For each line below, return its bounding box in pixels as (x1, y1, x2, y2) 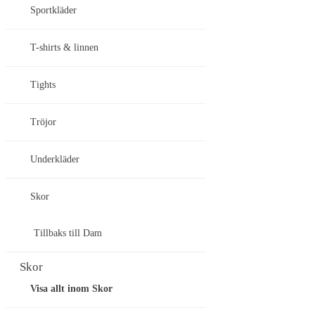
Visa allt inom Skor (30, 283, 112, 295)
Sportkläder (30, 5, 77, 16)
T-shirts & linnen (30, 42, 98, 53)
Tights (30, 79, 56, 91)
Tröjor (30, 117, 56, 128)
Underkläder (30, 154, 79, 165)
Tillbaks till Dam (34, 228, 102, 239)
